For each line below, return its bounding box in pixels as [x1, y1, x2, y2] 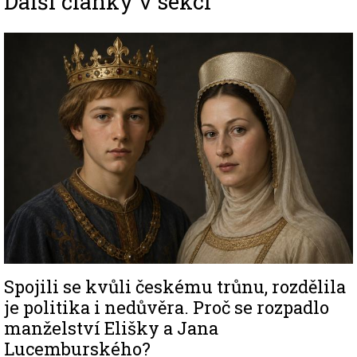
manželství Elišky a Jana [4, 316, 218, 339]
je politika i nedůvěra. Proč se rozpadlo [4, 295, 329, 319]
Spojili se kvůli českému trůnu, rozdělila [4, 274, 346, 298]
